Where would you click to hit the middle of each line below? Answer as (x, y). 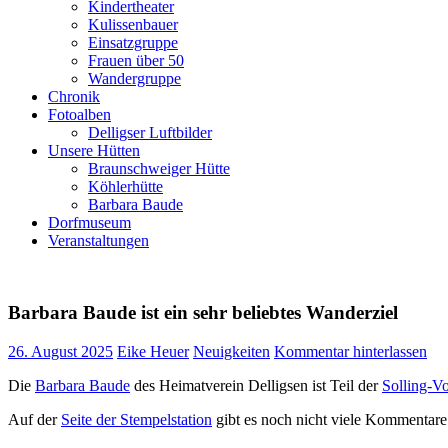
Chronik (74, 96)
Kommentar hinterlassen (350, 351)
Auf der (34, 419)
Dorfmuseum (89, 222)
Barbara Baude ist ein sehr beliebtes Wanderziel (203, 313)
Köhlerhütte (125, 186)
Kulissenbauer (133, 24)
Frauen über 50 (136, 60)
